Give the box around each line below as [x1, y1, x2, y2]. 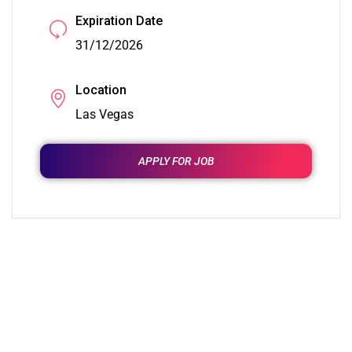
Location [75, 82, 126, 97]
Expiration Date [75, 13, 163, 28]
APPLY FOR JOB [137, 154, 214, 167]
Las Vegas [75, 106, 134, 122]
